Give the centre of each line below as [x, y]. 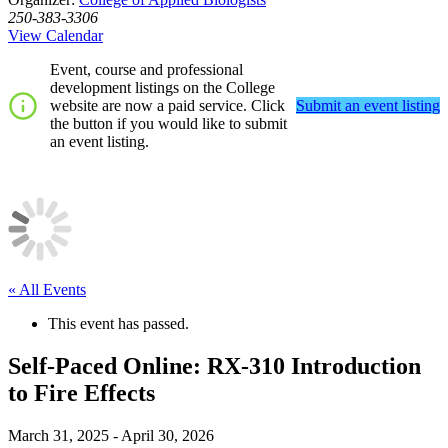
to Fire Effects [81, 393]
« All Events [47, 290]
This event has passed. [118, 324]
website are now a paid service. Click [167, 106]
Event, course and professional [146, 70]
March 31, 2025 [58, 435]
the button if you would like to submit [168, 124]
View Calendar [55, 36]
